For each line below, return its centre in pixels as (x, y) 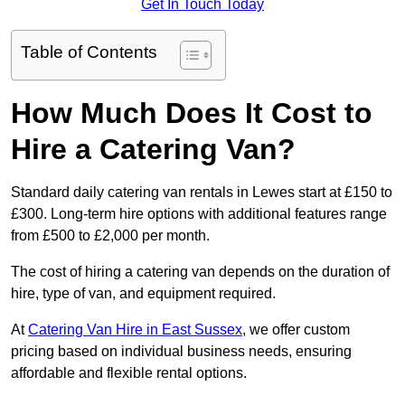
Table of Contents (89, 52)
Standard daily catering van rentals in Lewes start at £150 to (202, 193)
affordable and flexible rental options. (129, 373)
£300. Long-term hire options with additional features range (199, 214)
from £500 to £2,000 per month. (112, 236)
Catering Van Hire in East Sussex (135, 330)
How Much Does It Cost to (192, 113)
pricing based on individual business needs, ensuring (181, 352)
